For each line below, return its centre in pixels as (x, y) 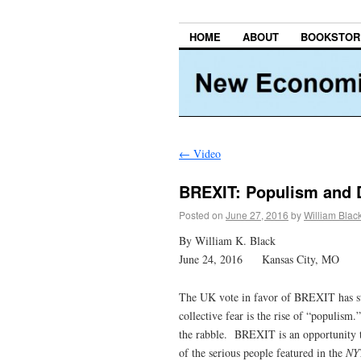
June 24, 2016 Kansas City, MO (259, 259)
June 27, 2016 (257, 214)
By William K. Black (227, 240)
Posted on (201, 214)
